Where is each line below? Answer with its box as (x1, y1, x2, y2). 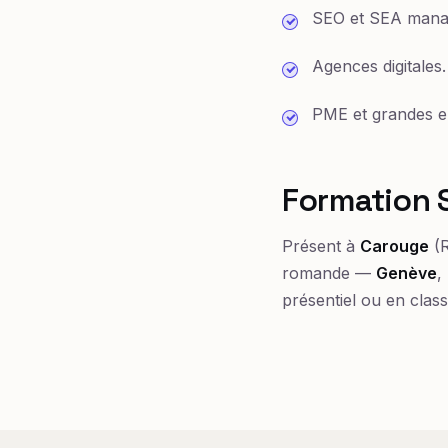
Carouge (360, 235, 429, 256)
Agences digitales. (312, 55, 446, 76)
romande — (282, 262, 376, 283)
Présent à (282, 235, 360, 256)
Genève (376, 262, 437, 283)
